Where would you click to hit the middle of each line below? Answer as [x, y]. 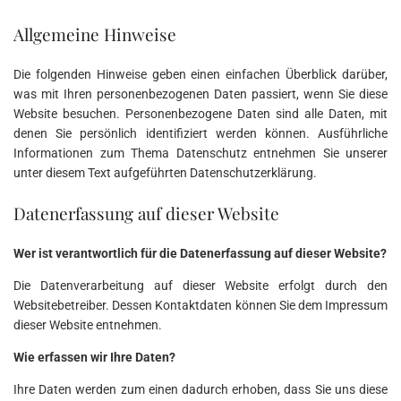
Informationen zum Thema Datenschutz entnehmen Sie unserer [200, 154]
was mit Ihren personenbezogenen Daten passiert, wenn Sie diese [200, 94]
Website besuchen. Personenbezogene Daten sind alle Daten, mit [200, 114]
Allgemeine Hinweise [95, 34]
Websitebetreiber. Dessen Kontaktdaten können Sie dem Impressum [200, 306]
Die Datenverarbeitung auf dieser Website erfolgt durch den [200, 286]
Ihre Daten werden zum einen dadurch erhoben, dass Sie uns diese [200, 390]
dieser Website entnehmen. [88, 325]
